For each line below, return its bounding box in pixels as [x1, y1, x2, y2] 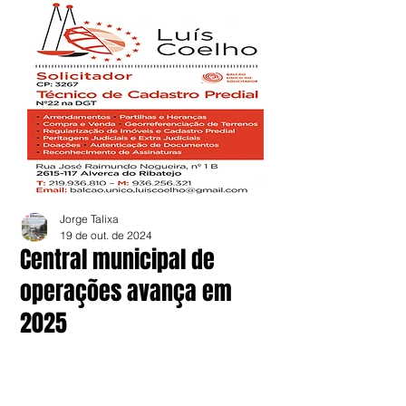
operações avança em [20, 274, 232, 309]
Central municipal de [20, 242, 215, 277]
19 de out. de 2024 [60, 228, 152, 242]
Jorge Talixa [60, 212, 119, 226]
